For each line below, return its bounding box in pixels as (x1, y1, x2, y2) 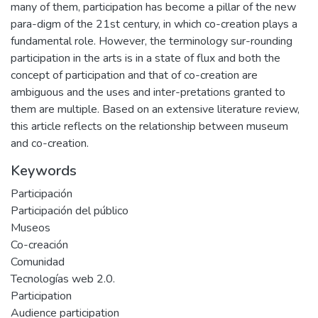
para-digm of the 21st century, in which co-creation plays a (11, 16, 297, 32)
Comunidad (11, 253, 65, 270)
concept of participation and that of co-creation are (11, 67, 258, 83)
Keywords (11, 160, 77, 180)
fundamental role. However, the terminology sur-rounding (11, 33, 292, 49)
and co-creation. (11, 135, 89, 151)
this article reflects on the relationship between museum (11, 118, 288, 134)
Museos (11, 219, 50, 236)
